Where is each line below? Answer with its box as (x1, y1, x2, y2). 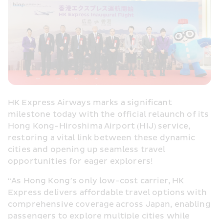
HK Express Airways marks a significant (8, 97, 172, 108)
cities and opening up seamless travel (8, 144, 166, 154)
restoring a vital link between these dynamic (8, 132, 196, 143)
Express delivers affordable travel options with (8, 187, 207, 197)
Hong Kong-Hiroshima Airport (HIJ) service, (8, 121, 191, 131)
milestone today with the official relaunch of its (8, 109, 209, 119)
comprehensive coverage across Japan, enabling (8, 199, 211, 209)
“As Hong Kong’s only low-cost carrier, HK (8, 175, 184, 186)
